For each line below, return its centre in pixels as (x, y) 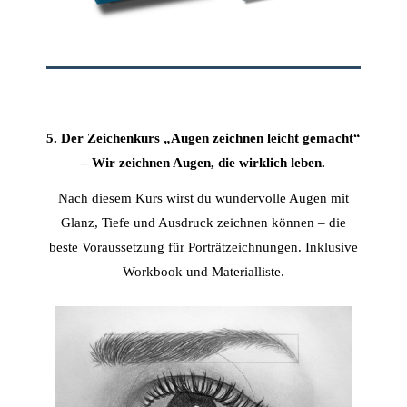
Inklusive (331, 247)
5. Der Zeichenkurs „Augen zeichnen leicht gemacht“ (203, 138)
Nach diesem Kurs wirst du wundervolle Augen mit (203, 198)
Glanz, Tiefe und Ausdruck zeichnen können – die (203, 223)
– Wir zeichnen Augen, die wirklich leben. (203, 163)
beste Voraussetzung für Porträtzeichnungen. (177, 247)
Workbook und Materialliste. (203, 272)
